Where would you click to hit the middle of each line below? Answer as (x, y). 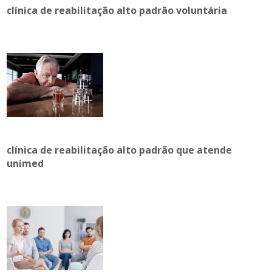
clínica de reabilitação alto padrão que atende (120, 150)
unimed (25, 163)
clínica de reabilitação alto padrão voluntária (117, 10)
